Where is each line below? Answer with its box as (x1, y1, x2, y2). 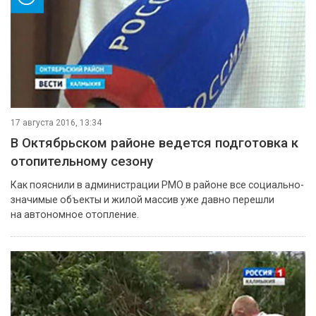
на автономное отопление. (11, 209, 139, 221)
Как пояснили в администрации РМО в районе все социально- (11, 179, 304, 191)
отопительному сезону (11, 154, 153, 170)
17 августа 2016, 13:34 (11, 118, 102, 128)
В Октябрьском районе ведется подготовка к (11, 135, 298, 152)
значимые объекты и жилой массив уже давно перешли (11, 194, 274, 206)
